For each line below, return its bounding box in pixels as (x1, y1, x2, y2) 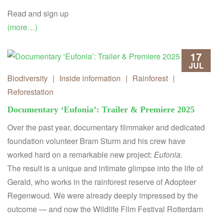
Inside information (59, 73, 121, 84)
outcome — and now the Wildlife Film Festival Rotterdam (7, 203, 203, 215)
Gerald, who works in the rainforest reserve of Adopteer (7, 176, 196, 188)
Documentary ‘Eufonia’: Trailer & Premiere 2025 (7, 105, 195, 115)
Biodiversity (7, 73, 48, 84)
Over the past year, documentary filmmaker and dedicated (7, 122, 205, 133)
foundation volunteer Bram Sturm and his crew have (7, 135, 185, 147)
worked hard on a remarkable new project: (7, 149, 154, 161)
